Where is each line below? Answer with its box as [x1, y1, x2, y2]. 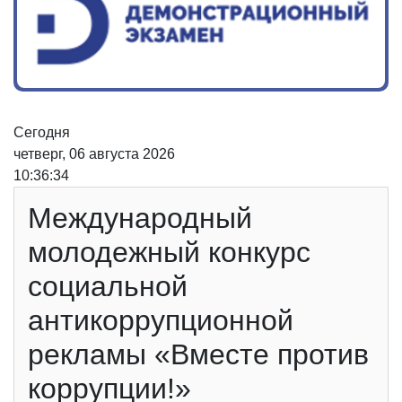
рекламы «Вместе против [28, 338, 369, 371]
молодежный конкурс [28, 236, 310, 269]
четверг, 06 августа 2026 [13, 146, 175, 162]
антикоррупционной [28, 304, 293, 337]
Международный [28, 202, 252, 235]
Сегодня [13, 125, 70, 141]
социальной [28, 270, 188, 303]
